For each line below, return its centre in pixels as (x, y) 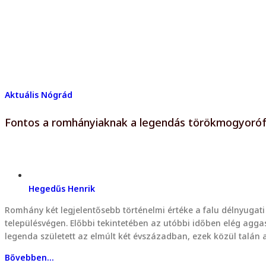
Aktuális (22, 94)
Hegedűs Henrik (62, 188)
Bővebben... (29, 257)
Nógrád (57, 94)
